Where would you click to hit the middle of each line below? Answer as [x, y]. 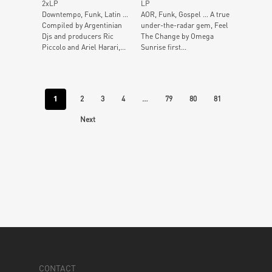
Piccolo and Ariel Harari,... [84, 47]
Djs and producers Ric [78, 36]
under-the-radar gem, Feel [184, 25]
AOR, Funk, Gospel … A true [185, 15]
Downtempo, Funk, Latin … [85, 15]
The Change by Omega [177, 36]
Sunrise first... [163, 47]
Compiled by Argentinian [82, 25]
